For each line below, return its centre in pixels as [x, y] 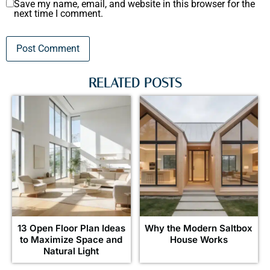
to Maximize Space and [71, 239]
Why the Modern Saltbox [199, 228]
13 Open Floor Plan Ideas [71, 228]
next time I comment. [58, 14]
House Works [199, 239]
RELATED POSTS [135, 83]
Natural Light [71, 251]
